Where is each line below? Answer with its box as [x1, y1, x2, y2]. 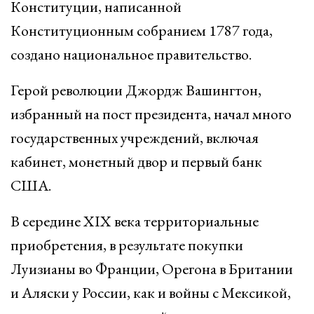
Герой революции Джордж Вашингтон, [11, 80, 261, 100]
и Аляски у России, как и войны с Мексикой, [11, 282, 291, 303]
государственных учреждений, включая [11, 128, 259, 148]
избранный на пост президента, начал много [11, 104, 292, 124]
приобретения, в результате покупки [11, 235, 243, 255]
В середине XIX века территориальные [11, 211, 259, 231]
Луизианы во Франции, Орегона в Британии [11, 259, 293, 279]
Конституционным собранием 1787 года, [11, 20, 273, 41]
